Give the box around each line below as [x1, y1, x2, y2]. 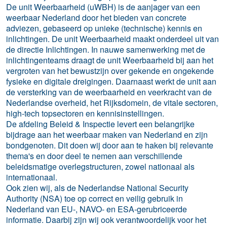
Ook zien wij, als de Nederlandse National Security [6, 181, 188, 194]
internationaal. [6, 171, 57, 183]
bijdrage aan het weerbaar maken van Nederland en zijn [6, 128, 208, 140]
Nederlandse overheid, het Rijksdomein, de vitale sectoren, [6, 96, 218, 108]
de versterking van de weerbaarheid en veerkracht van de [6, 86, 212, 98]
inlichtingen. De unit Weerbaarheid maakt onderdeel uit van [6, 32, 219, 45]
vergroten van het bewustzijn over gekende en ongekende [6, 64, 214, 77]
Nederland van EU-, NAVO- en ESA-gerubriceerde [6, 203, 187, 215]
